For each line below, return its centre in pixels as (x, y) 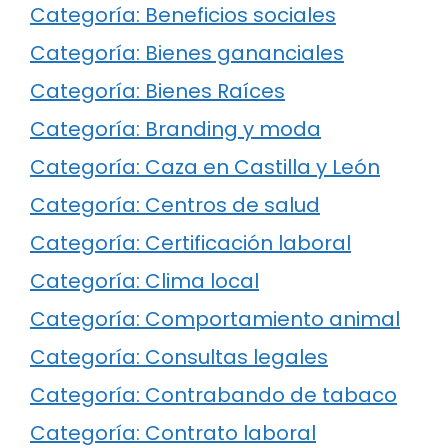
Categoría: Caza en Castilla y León (205, 167)
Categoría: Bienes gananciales (187, 53)
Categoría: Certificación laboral (190, 243)
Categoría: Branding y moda (175, 129)
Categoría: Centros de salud (175, 205)
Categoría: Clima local (144, 281)
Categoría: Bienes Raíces (157, 91)
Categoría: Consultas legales (179, 357)
